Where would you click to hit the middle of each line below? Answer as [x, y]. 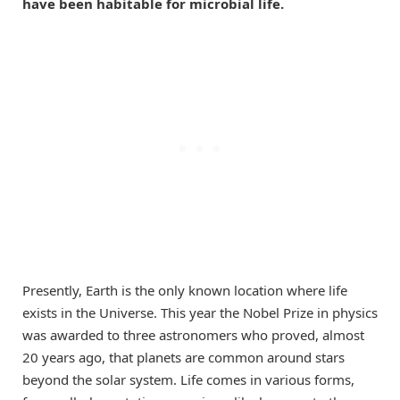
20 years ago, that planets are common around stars [183, 358]
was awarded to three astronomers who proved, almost [193, 335]
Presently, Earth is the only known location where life [185, 291]
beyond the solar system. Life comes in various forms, [188, 380]
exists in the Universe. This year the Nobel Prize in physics [200, 313]
